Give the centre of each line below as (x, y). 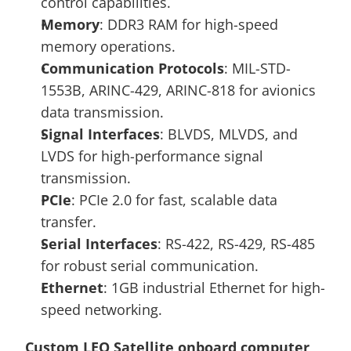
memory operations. (108, 46)
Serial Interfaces (99, 244)
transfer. (69, 222)
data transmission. (102, 112)
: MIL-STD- (257, 68)
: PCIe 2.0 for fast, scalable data (174, 200)
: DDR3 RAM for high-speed (189, 24)
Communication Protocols (132, 68)
